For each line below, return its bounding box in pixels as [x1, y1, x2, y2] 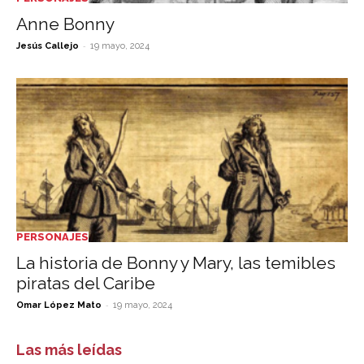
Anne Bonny [16, 14, 115, 35]
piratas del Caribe [16, 272, 155, 293]
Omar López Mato [16, 299, 102, 310]
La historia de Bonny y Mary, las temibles [16, 252, 336, 273]
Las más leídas [16, 340, 122, 358]
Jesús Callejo [16, 41, 79, 52]
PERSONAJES [16, 230, 89, 243]
